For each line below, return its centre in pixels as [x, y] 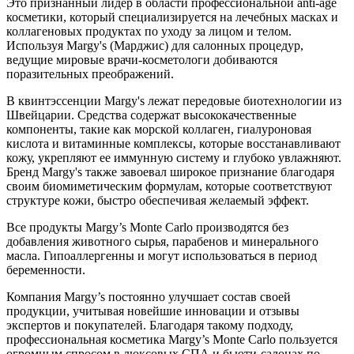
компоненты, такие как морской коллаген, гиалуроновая [159, 129]
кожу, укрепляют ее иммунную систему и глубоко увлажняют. [174, 157]
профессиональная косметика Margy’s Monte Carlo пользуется [172, 339]
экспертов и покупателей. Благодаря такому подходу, [150, 325]
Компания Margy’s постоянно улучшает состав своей [149, 296]
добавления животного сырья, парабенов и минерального [162, 241]
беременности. [46, 269]
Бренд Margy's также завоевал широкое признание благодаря [170, 171]
